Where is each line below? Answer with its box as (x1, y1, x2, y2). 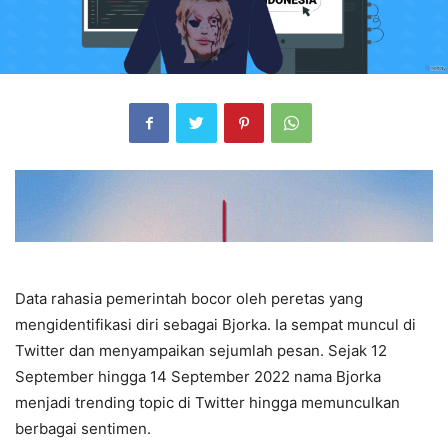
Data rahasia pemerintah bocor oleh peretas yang (15, 288, 363, 308)
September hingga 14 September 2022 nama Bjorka (15, 366, 381, 386)
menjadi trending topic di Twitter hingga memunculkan (15, 392, 400, 412)
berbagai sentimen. (15, 418, 151, 438)
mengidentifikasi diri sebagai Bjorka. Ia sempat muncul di (15, 314, 416, 334)
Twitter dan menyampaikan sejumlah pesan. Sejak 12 (15, 340, 387, 360)
